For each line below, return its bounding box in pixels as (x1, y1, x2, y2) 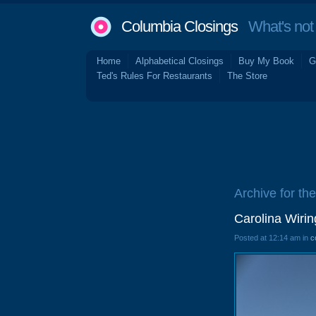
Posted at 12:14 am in (234, 233, 310, 242)
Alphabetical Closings (135, 56, 224, 66)
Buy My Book (238, 56, 294, 66)
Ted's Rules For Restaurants (97, 71, 212, 81)
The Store (227, 71, 267, 81)
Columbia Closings (121, 18, 238, 35)
